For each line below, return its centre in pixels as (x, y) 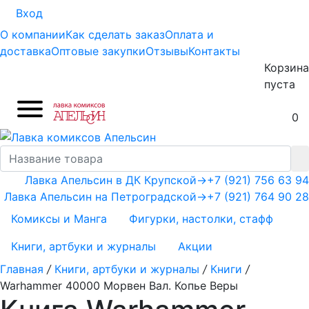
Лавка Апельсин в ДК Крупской (111, 180)
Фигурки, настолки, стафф (201, 218)
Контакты (214, 51)
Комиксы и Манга (59, 218)
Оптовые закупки (98, 51)
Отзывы (167, 51)
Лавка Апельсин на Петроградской (100, 196)
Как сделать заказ (115, 34)
